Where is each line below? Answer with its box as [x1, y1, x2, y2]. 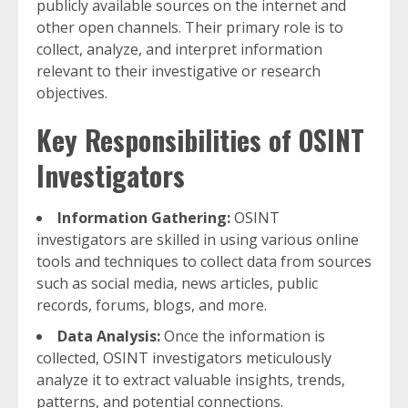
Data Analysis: [57, 326, 160, 346]
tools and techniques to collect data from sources [36, 251, 372, 271]
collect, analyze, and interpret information [36, 39, 322, 59]
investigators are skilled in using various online [36, 229, 359, 250]
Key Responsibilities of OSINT [36, 119, 364, 160]
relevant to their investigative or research [36, 61, 321, 81]
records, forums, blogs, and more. [36, 295, 267, 315]
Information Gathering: [57, 208, 230, 228]
